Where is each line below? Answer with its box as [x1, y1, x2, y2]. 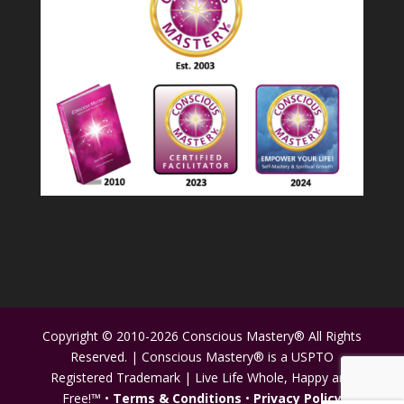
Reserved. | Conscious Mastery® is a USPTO [69, 348, 334, 366]
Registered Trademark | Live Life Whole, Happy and [50, 369, 353, 387]
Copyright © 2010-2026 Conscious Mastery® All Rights [41, 327, 362, 345]
